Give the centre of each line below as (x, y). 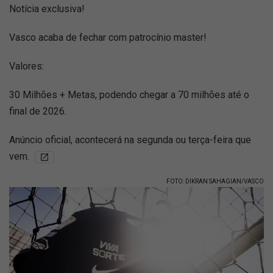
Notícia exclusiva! (47, 9)
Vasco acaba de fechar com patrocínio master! (109, 38)
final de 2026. (38, 112)
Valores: (27, 66)
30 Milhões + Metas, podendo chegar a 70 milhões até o (129, 95)
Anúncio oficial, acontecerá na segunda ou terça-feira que (130, 140)
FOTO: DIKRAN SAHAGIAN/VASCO (215, 182)
